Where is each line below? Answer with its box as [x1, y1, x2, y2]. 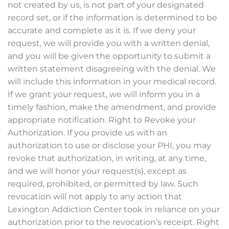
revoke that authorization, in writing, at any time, [8, 153, 206, 163]
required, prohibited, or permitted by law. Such [8, 179, 198, 189]
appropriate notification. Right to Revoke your [8, 115, 196, 125]
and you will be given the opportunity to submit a [8, 51, 211, 61]
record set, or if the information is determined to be [8, 13, 217, 22]
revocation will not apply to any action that [8, 192, 182, 201]
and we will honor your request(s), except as [8, 166, 187, 176]
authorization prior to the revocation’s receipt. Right [8, 217, 219, 227]
